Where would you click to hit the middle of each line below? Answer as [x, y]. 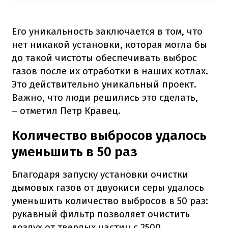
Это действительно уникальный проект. [104, 84]
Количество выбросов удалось [109, 136]
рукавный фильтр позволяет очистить [101, 214]
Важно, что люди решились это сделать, [105, 98]
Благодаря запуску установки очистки [100, 175]
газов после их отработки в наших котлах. [110, 71]
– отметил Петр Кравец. [66, 111]
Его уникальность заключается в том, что [107, 32]
